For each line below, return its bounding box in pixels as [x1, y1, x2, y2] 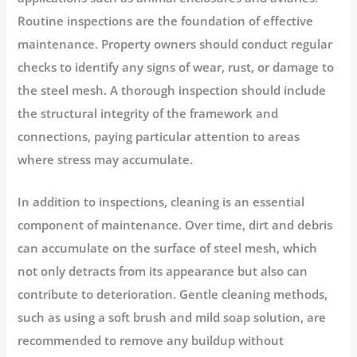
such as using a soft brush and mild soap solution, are [18, 308, 327, 325]
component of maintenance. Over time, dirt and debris [18, 216, 333, 233]
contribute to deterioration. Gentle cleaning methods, [18, 285, 328, 302]
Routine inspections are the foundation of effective [18, 13, 314, 29]
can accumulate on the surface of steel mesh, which [18, 239, 318, 256]
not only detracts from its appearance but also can [18, 262, 308, 279]
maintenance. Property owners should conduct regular [18, 36, 333, 53]
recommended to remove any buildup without [18, 331, 284, 348]
